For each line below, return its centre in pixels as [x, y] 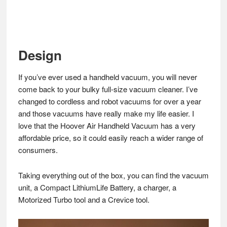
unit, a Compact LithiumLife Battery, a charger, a [97, 187]
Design [40, 55]
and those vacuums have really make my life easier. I [106, 113]
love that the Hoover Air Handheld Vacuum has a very [107, 125]
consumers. [38, 150]
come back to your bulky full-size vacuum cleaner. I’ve [108, 89]
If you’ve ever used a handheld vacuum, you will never [107, 77]
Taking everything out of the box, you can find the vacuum [113, 175]
